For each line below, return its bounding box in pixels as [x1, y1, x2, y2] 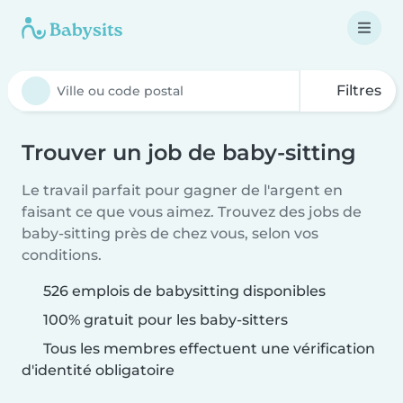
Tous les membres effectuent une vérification [40, 340, 375, 357]
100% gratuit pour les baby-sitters [40, 311, 288, 328]
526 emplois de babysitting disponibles [43, 282, 326, 300]
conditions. [22, 246, 102, 264]
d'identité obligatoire [22, 362, 175, 379]
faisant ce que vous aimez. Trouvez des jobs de [22, 203, 362, 220]
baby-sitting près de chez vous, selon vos [22, 225, 318, 242]
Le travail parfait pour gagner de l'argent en [22, 182, 343, 199]
